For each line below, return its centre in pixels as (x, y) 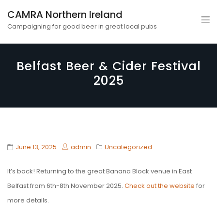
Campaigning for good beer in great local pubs (82, 26)
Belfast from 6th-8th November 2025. (66, 186)
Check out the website (160, 186)
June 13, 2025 (36, 147)
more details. (28, 200)
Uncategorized (128, 147)
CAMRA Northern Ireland (65, 15)
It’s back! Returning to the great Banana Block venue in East (100, 171)
